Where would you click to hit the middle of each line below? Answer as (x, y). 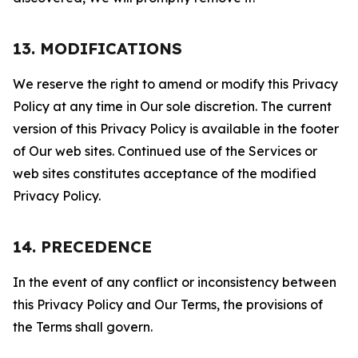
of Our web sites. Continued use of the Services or (165, 151)
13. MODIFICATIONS (97, 48)
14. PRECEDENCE (82, 247)
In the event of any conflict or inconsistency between (175, 282)
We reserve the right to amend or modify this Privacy (175, 84)
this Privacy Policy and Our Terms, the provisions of (168, 304)
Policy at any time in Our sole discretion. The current (172, 106)
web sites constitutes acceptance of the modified (165, 173)
